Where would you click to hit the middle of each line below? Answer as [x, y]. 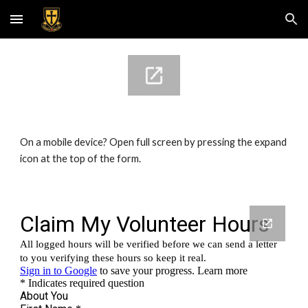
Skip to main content [60, 25]
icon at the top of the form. [81, 158]
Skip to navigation [254, 25]
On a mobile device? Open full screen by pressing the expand [154, 142]
